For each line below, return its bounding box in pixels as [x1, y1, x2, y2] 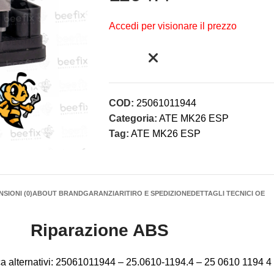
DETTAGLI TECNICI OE [191, 190, 265, 197]
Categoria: [108, 113, 157, 124]
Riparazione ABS [31, 221, 169, 240]
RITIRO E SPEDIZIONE [119, 190, 191, 197]
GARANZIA [83, 190, 119, 197]
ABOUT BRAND [32, 190, 83, 197]
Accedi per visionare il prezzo [108, 21, 237, 31]
